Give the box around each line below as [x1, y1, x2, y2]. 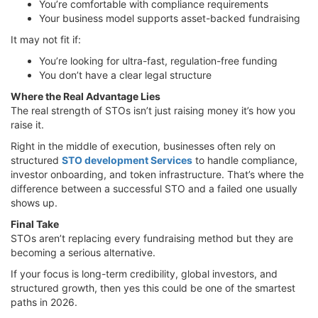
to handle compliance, [192, 153, 297, 166]
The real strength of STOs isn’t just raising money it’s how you [11, 104, 295, 116]
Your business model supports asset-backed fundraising [39, 11, 300, 24]
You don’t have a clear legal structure [39, 68, 212, 81]
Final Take [11, 217, 59, 230]
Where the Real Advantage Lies [11, 89, 160, 102]
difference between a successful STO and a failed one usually [11, 182, 297, 194]
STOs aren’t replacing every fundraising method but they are [11, 231, 293, 244]
